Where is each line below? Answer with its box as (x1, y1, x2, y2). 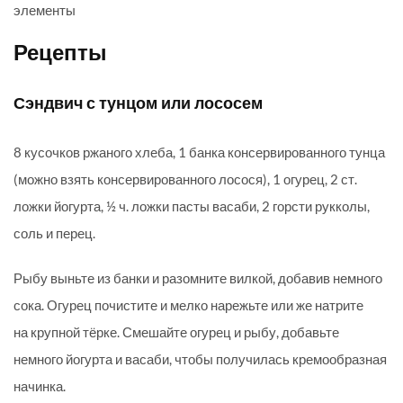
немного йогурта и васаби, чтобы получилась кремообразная (13, 351, 387, 368)
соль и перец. (13, 225, 95, 242)
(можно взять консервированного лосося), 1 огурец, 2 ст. (13, 171, 357, 188)
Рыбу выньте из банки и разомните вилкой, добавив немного (13, 270, 382, 287)
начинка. (13, 378, 66, 395)
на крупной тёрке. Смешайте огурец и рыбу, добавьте (13, 324, 339, 341)
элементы (13, 2, 76, 19)
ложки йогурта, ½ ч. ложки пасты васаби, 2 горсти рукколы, (13, 198, 370, 215)
